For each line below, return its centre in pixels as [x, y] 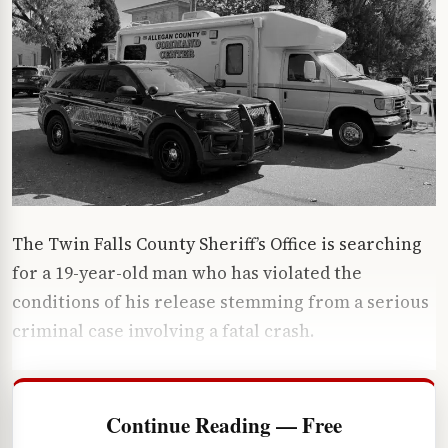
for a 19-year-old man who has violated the [187, 273]
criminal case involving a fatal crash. [163, 331]
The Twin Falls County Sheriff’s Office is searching [217, 244]
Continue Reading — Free [224, 424]
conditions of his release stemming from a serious [220, 302]
